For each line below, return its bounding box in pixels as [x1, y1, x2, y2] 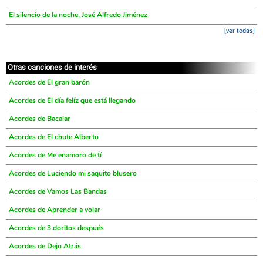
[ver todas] [224, 27, 255, 35]
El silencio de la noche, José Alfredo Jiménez [9, 10, 147, 19]
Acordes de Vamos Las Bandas [9, 187, 107, 196]
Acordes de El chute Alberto [9, 132, 99, 141]
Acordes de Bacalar [9, 114, 70, 123]
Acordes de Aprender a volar [9, 205, 100, 214]
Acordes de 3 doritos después [9, 223, 104, 232]
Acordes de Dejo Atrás [9, 241, 81, 251]
